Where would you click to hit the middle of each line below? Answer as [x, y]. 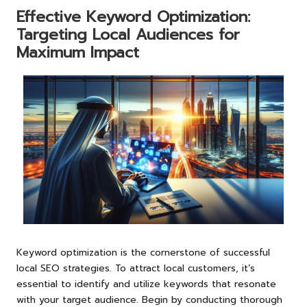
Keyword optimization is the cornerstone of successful [143, 252]
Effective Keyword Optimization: [133, 17]
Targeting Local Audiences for [128, 35]
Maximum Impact [78, 53]
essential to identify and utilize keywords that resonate [146, 284]
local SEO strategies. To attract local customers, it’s [136, 268]
